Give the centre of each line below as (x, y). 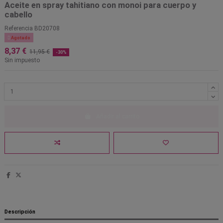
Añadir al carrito (117, 116)
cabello (18, 15)
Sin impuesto (22, 60)
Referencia (19, 29)
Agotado (20, 38)
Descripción (20, 212)
